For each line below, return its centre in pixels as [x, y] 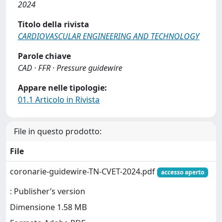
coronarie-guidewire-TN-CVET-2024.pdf [83, 171]
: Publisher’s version [48, 192]
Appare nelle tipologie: [62, 88]
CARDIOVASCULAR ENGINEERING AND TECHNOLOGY [109, 36]
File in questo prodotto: [58, 131]
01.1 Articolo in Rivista [59, 100]
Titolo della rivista [54, 24]
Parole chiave [44, 56]
